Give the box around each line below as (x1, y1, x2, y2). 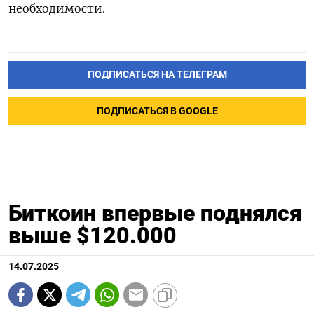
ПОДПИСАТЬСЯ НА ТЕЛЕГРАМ (87, 69, 227, 81)
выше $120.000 (8, 222, 177, 250)
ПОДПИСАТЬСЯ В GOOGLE (96, 105, 218, 118)
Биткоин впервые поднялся (8, 200, 302, 227)
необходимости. (8, 1, 105, 16)
